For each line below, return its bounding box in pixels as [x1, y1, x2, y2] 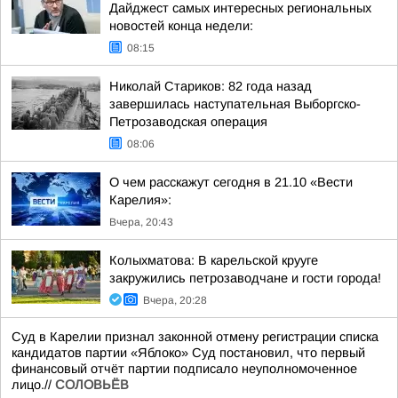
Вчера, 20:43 [109, 216, 173, 228]
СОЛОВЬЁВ [55, 378, 129, 392]
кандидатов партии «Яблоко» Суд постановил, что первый [12, 346, 365, 360]
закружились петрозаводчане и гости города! [109, 271, 381, 285]
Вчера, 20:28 [143, 294, 207, 306]
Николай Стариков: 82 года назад [109, 79, 312, 93]
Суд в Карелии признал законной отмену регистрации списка [12, 330, 378, 344]
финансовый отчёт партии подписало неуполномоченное [12, 362, 357, 376]
